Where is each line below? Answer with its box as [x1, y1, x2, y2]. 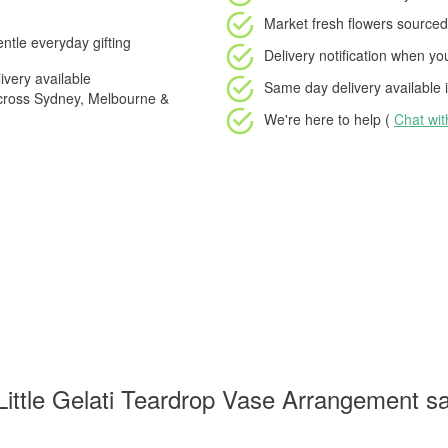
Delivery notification [264, 44, 387, 65]
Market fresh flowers [264, 12, 393, 33]
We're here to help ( [264, 108, 394, 129]
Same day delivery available [264, 76, 441, 97]
